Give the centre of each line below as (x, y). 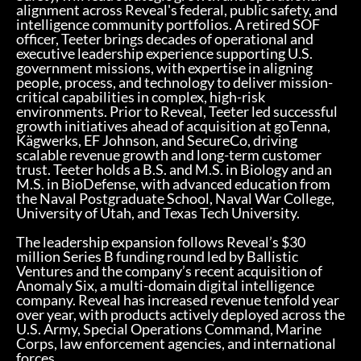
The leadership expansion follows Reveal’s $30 (161, 242)
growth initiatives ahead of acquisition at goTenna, (173, 126)
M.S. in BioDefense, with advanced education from (173, 184)
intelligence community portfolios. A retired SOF (168, 25)
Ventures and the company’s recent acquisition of (169, 271)
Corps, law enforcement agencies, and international (176, 344)
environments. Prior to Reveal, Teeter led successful (177, 112)
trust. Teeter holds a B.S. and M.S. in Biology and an (174, 170)
